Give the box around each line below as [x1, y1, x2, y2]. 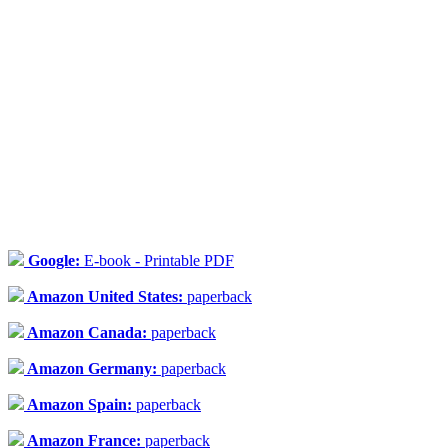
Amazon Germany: [24, 359, 161, 377]
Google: [24, 251, 84, 269]
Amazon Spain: [24, 395, 136, 413]
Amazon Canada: [24, 323, 151, 341]
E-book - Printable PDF [84, 251, 234, 269]
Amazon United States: [24, 287, 187, 305]
